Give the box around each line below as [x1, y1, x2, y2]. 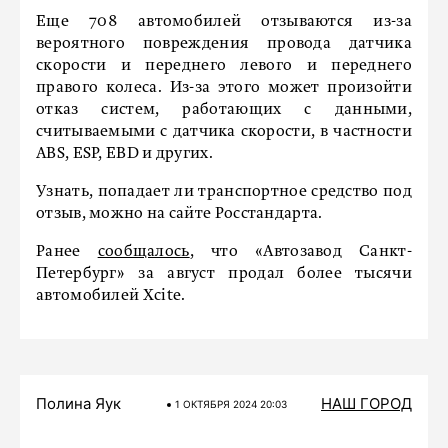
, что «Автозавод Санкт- [189, 244, 412, 260]
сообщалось [97, 244, 190, 260]
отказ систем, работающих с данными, [36, 102, 412, 118]
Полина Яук [36, 394, 121, 413]
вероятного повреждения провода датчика [36, 36, 412, 52]
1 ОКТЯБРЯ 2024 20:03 [175, 398, 287, 410]
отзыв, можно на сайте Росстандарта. [36, 206, 323, 222]
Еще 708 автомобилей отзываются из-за [36, 14, 412, 30]
